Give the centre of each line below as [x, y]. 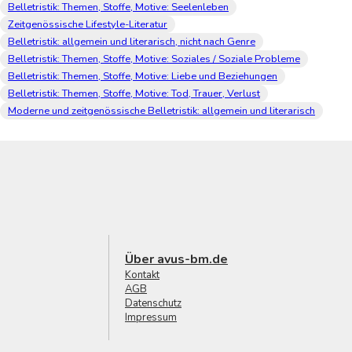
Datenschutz [153, 303]
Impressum [151, 317]
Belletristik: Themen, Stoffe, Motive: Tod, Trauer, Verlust [134, 93]
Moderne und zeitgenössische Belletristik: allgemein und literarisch [161, 110]
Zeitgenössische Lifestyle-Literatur [88, 24]
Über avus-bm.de [176, 259]
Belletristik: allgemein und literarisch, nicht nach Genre [132, 41]
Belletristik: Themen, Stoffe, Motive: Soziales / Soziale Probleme [154, 59]
